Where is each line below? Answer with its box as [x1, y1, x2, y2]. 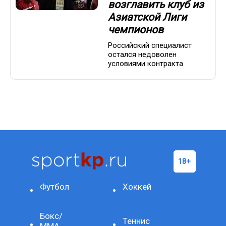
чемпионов [108, 24, 163, 36]
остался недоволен [108, 49, 177, 59]
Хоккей [123, 181, 151, 192]
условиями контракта [108, 59, 183, 68]
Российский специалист [108, 40, 192, 50]
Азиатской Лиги [108, 11, 187, 24]
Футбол [40, 181, 70, 192]
